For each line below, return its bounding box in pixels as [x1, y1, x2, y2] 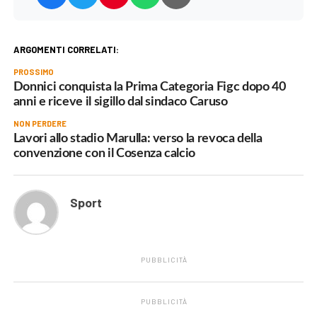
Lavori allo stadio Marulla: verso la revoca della [13, 132, 263, 144]
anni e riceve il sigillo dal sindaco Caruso [13, 95, 228, 108]
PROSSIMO [13, 67, 54, 76]
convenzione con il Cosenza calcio [13, 146, 196, 159]
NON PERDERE [13, 118, 67, 128]
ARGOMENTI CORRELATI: [13, 43, 119, 55]
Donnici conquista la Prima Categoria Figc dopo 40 [13, 80, 286, 93]
